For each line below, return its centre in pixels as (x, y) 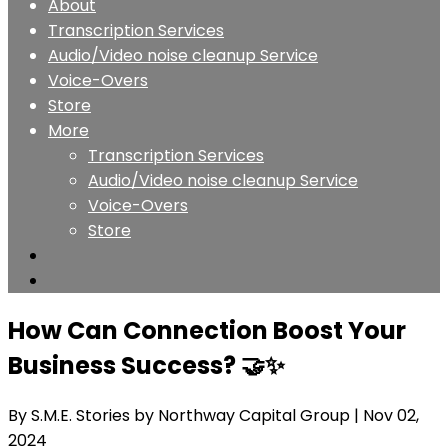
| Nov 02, (386, 415)
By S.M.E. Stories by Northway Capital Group (181, 415)
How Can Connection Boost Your (207, 330)
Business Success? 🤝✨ (146, 365)
